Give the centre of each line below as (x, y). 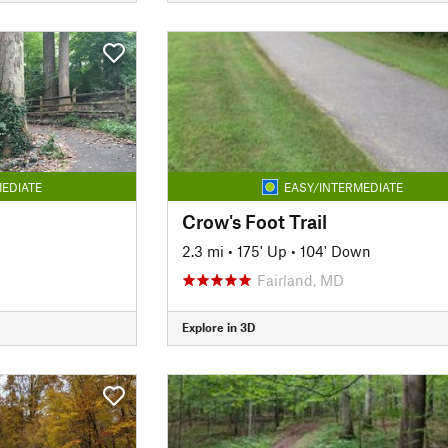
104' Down (335, 250)
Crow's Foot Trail (254, 221)
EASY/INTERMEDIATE (343, 186)
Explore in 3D (218, 327)
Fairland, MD (300, 279)
